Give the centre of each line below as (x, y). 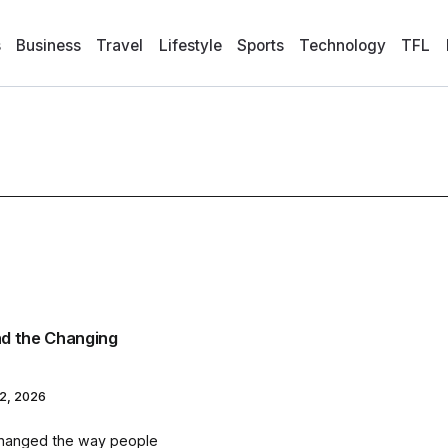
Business (49, 45)
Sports (260, 45)
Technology (343, 45)
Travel (120, 45)
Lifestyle (190, 45)
